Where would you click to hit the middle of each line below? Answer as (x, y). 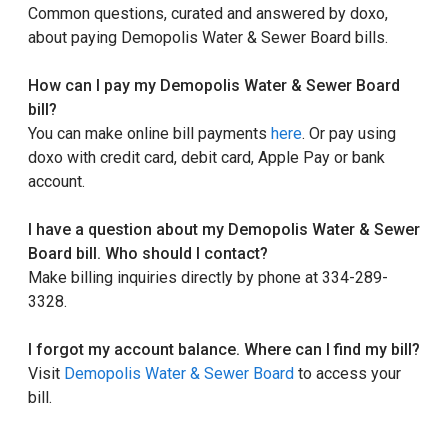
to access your (347, 373)
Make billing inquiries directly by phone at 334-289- (208, 277)
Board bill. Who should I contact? (148, 253)
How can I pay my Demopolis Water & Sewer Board (214, 85)
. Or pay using (349, 133)
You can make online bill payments (149, 133)
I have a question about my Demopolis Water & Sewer (224, 229)
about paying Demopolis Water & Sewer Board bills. (208, 37)
